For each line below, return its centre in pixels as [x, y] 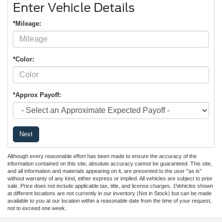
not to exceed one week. [37, 208]
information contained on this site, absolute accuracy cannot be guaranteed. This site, [110, 163]
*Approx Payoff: [37, 95]
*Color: [24, 59]
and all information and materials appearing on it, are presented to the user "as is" [105, 171]
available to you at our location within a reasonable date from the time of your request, [110, 200]
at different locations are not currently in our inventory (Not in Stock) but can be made [110, 193]
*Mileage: [27, 23]
